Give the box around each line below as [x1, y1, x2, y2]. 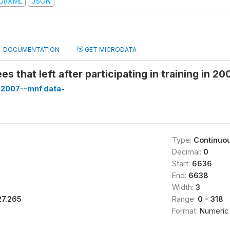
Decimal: [171, 147, 203, 156]
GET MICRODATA [83, 46, 137, 53]
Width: [171, 183, 196, 191]
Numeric [199, 206, 228, 215]
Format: [171, 206, 200, 215]
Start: [171, 159, 192, 168]
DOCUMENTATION [3, 46, 60, 53]
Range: [171, 195, 198, 203]
